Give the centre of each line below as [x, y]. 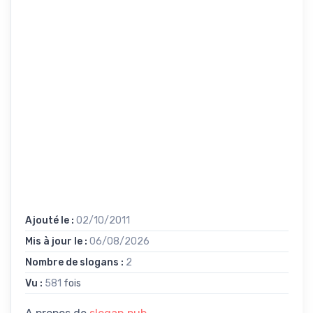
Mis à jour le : [57, 241]
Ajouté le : [51, 220]
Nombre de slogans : [75, 262]
